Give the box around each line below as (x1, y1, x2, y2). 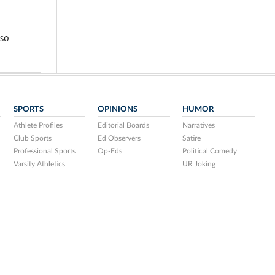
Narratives (182, 122, 215, 130)
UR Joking (182, 160, 216, 168)
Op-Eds (98, 147, 123, 155)
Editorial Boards (98, 122, 150, 130)
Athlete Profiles (13, 122, 63, 130)
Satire (182, 134, 201, 142)
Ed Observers (98, 134, 141, 142)
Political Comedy (182, 147, 238, 155)
